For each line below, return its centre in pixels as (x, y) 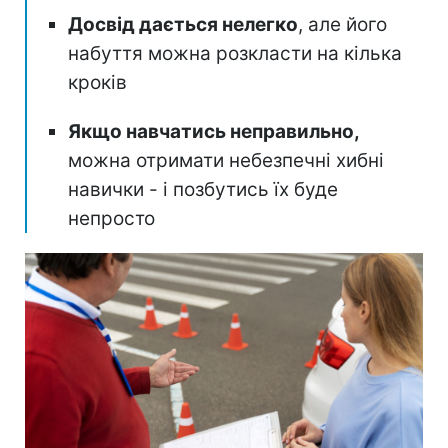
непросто (111, 218)
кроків (97, 82)
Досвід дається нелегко (183, 24)
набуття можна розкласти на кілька (235, 53)
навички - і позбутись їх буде (203, 189)
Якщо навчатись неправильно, (214, 131)
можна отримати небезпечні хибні (226, 160)
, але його (342, 24)
